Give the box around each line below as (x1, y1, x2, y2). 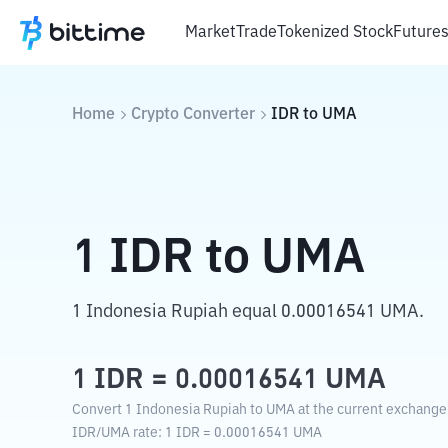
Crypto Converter (131, 107, 255, 123)
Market (185, 24, 236, 41)
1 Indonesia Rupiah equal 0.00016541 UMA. (72, 303, 424, 321)
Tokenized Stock (277, 24, 393, 41)
